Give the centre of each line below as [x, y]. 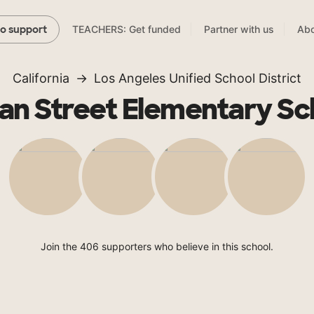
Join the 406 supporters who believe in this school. [157, 247]
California [41, 78]
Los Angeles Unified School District [198, 78]
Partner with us [239, 29]
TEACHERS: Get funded [127, 29]
